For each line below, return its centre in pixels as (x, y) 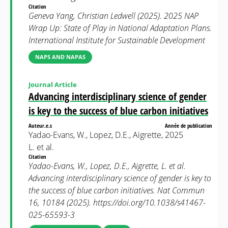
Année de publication (189, 125)
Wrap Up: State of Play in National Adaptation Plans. (120, 28)
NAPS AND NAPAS (60, 57)
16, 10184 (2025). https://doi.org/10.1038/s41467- (117, 203)
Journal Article (53, 84)
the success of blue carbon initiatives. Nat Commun (117, 190)
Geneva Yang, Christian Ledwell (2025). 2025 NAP (113, 16)
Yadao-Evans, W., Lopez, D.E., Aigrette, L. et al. (107, 166)
